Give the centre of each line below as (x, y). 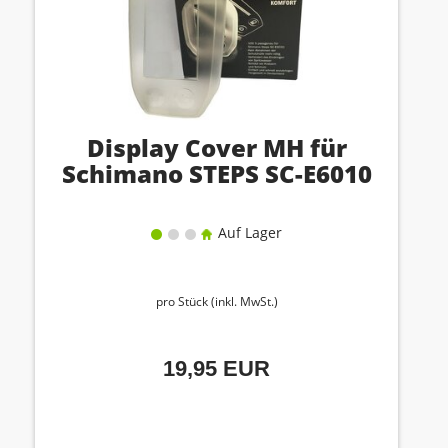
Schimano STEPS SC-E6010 (216, 173)
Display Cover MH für (216, 147)
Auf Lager (248, 232)
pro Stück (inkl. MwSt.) (216, 301)
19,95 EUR (216, 368)
